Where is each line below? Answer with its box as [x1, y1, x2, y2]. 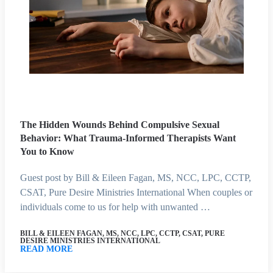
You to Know [20, 146, 74, 157]
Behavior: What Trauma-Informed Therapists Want [20, 132, 236, 143]
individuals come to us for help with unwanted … [20, 201, 210, 212]
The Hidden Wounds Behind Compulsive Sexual [20, 119, 219, 130]
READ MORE [20, 244, 73, 253]
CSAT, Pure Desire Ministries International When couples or [20, 186, 252, 197]
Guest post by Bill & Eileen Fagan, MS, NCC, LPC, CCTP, [20, 172, 251, 183]
